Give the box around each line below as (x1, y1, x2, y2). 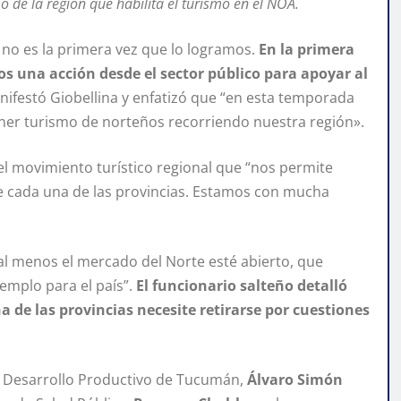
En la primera (255, 39, 354, 60)
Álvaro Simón (243, 370, 343, 390)
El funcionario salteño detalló (136, 276, 347, 296)
